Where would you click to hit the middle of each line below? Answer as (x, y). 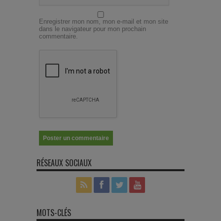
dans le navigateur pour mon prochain (92, 29)
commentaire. (58, 37)
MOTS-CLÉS (54, 213)
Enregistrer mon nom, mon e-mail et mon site (104, 22)
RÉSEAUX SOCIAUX (64, 163)
